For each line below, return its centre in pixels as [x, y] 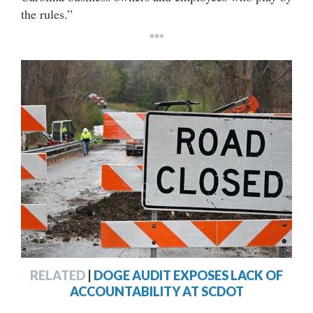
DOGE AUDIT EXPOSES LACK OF [188, 275]
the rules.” [47, 14]
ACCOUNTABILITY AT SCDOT [156, 291]
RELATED [58, 275]
